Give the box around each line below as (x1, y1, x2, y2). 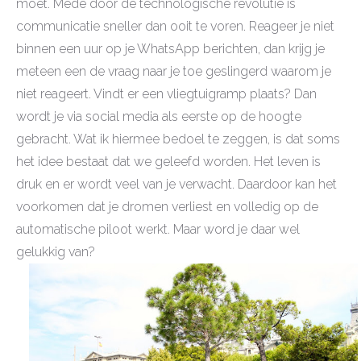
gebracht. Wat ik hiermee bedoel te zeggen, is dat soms (16, 131, 340, 147)
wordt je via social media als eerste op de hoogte (16, 109, 301, 125)
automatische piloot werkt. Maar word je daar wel (16, 222, 300, 238)
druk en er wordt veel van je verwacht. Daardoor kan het (16, 176, 337, 193)
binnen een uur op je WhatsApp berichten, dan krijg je (16, 41, 325, 57)
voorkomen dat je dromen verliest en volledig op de (16, 199, 318, 215)
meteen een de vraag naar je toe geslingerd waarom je (16, 64, 331, 80)
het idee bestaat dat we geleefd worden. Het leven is (16, 154, 321, 170)
